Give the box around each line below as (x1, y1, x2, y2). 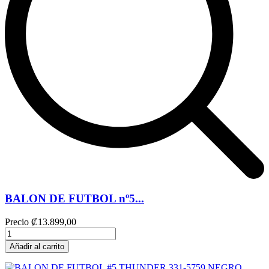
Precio (5, 217, 29, 227)
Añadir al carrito (10, 242, 64, 251)
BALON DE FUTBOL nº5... (5, 192, 144, 205)
